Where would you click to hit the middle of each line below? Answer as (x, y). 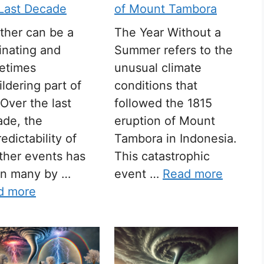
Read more (193, 174)
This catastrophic (162, 156)
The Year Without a (168, 33)
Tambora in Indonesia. (176, 139)
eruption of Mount (165, 121)
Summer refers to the (174, 50)
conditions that (156, 86)
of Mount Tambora (166, 9)
